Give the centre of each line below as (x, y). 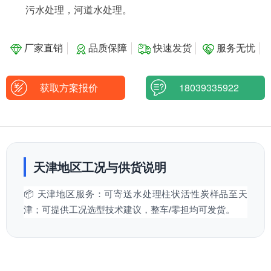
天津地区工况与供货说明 (100, 167)
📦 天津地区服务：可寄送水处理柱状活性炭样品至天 (135, 194)
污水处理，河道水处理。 (79, 10)
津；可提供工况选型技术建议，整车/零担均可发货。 (129, 210)
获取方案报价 (66, 88)
